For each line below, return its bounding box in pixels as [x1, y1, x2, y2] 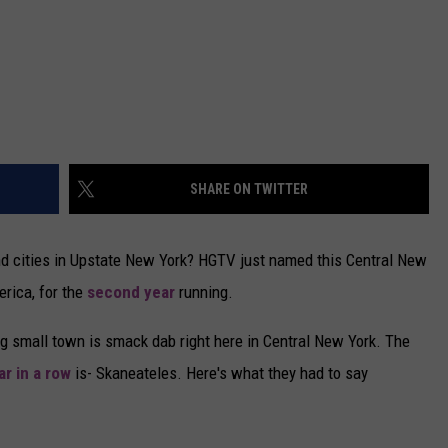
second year [87, 282, 175, 303]
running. [175, 282, 233, 303]
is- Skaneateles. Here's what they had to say [71, 363, 368, 384]
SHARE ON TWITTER [190, 181, 308, 198]
